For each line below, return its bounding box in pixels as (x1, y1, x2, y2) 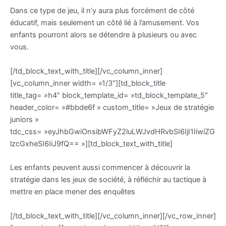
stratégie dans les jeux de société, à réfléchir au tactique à (10, 175, 206, 185)
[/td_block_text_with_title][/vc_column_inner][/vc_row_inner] (10, 211, 216, 220)
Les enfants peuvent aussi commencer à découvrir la (10, 163, 190, 173)
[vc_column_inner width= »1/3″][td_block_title (10, 78, 165, 88)
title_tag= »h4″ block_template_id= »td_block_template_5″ (10, 90, 208, 100)
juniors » (10, 115, 39, 124)
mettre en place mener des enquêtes (10, 187, 135, 197)
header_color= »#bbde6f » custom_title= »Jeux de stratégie (10, 102, 214, 112)
